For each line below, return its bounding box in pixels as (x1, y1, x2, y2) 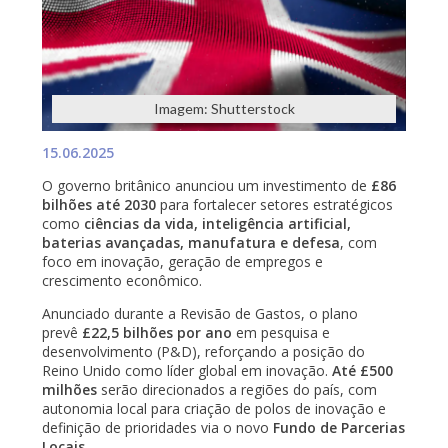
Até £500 (332, 360, 394, 380)
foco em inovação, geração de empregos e (42, 251, 324, 271)
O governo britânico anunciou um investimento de (42, 175, 372, 195)
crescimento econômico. (42, 270, 203, 290)
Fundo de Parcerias (273, 417, 406, 437)
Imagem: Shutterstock (153, 99, 295, 117)
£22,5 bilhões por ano (82, 322, 233, 342)
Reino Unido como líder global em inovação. (42, 360, 333, 380)
